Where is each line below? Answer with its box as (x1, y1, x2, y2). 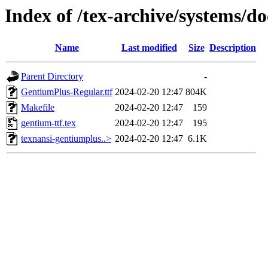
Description (209, 42, 256, 53)
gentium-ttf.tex (21, 118, 76, 129)
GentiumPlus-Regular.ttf (21, 87, 112, 98)
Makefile (21, 102, 54, 113)
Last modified (121, 42, 177, 53)
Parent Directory (21, 71, 83, 82)
